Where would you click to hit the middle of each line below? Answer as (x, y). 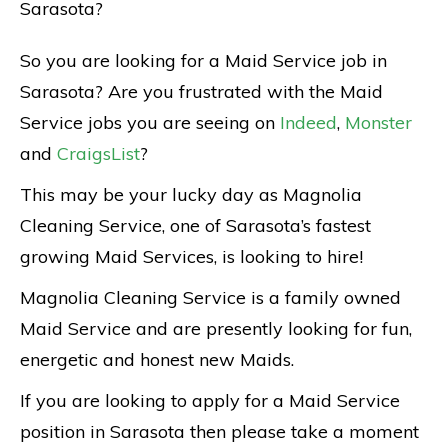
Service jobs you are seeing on (150, 122)
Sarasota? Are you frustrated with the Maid (201, 91)
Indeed (308, 122)
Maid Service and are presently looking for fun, (216, 328)
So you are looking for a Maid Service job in (203, 60)
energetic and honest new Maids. (157, 359)
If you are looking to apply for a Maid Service (210, 400)
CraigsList (98, 153)
